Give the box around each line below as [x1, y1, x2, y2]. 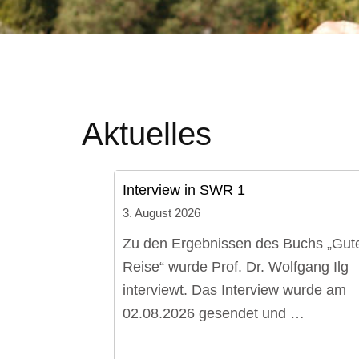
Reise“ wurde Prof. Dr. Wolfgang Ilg [123, 259, 349, 276]
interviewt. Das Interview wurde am [123, 282, 346, 299]
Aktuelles [82, 116, 212, 152]
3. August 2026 [123, 207, 200, 220]
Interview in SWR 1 [123, 182, 245, 199]
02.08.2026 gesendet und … [123, 305, 305, 322]
